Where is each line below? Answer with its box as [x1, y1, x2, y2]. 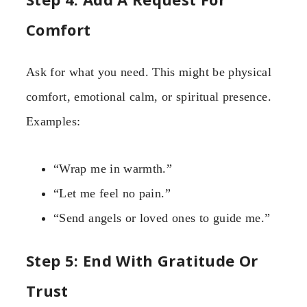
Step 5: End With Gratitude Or [26, 249, 258, 271]
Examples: [26, 114, 81, 129]
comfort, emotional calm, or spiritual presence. [26, 90, 271, 104]
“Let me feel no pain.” [53, 186, 171, 200]
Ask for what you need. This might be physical [26, 65, 272, 79]
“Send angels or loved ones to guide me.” [53, 210, 271, 225]
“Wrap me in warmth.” [53, 161, 173, 175]
